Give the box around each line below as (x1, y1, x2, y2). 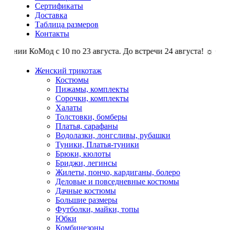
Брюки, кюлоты (55, 149, 111, 158)
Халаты (55, 103, 82, 112)
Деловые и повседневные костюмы (55, 177, 179, 186)
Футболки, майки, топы (55, 204, 139, 214)
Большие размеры (55, 195, 118, 204)
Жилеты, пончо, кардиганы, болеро (55, 167, 180, 177)
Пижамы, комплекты (55, 84, 129, 93)
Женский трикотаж (35, 66, 102, 75)
